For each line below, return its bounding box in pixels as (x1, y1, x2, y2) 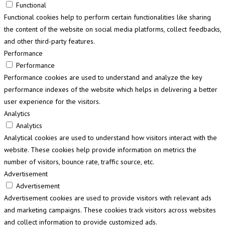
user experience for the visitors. (4, 97, 100, 106)
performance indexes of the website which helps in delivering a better (4, 85, 217, 94)
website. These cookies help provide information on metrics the (4, 145, 196, 155)
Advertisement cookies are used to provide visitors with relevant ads (4, 193, 211, 203)
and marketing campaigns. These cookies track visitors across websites (4, 205, 216, 215)
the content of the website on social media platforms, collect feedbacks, (4, 25, 221, 34)
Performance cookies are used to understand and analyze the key (4, 73, 202, 82)
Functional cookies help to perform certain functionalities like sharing (4, 13, 211, 22)
